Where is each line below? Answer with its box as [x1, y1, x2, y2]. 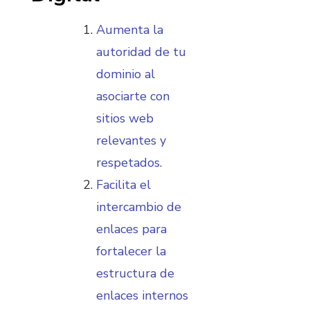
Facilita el [96, 176, 151, 194]
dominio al [96, 66, 155, 83]
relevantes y [96, 132, 166, 149]
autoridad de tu [96, 44, 186, 61]
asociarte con [96, 88, 170, 105]
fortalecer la [96, 243, 166, 260]
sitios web [96, 110, 154, 127]
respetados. [96, 154, 162, 172]
